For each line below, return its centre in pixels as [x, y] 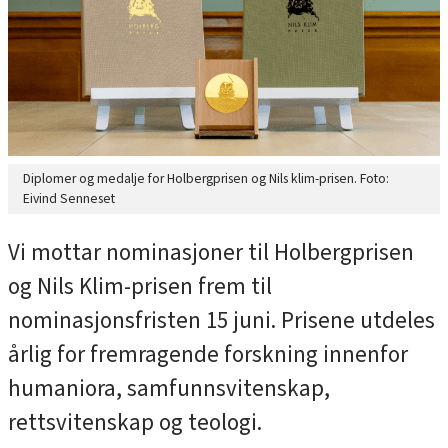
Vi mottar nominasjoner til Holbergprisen [211, 253]
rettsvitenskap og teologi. [135, 423]
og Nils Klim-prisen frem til [140, 287]
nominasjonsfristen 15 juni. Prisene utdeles [221, 321]
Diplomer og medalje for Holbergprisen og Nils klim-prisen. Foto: [206, 178]
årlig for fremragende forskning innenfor [208, 355]
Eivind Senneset [69, 198]
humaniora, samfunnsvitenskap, [169, 389]
